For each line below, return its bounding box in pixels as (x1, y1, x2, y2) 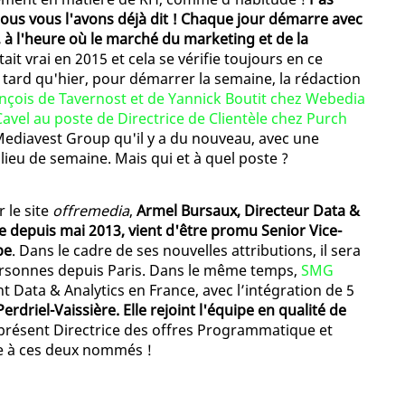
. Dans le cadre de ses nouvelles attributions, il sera (12, 240, 361, 261)
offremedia (52, 201, 129, 221)
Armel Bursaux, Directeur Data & (137, 201, 360, 221)
